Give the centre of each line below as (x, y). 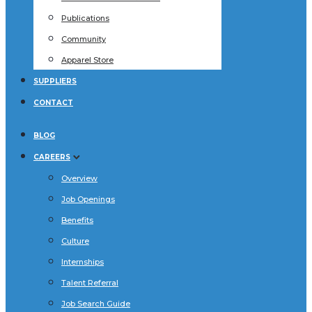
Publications (85, 18)
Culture (75, 241)
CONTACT (53, 102)
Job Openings (88, 199)
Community (84, 39)
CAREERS (52, 157)
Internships (83, 262)
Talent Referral (90, 282)
